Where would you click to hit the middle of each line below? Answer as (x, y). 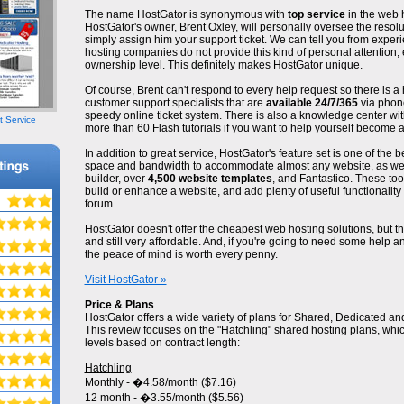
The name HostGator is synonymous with (186, 14)
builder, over (116, 179)
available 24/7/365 (312, 103)
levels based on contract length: (162, 343)
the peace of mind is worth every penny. (181, 254)
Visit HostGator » (125, 280)
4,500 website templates (210, 179)
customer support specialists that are (175, 103)
